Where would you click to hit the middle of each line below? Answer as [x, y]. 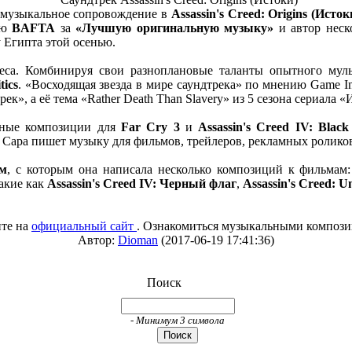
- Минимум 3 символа [178, 320]
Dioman [138, 240]
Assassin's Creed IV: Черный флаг [141, 183]
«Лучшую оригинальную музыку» [175, 28]
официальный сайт [84, 226]
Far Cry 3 [150, 127]
